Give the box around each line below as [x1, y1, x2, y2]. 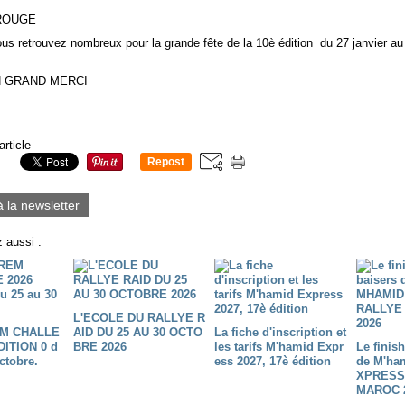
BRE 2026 [72, 339, 127, 353]
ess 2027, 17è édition [214, 353, 331, 368]
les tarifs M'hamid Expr [214, 339, 344, 353]
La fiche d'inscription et [214, 325, 346, 339]
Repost [147, 155, 184, 168]
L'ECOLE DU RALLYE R [72, 310, 205, 325]
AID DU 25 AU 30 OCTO [72, 325, 202, 339]
